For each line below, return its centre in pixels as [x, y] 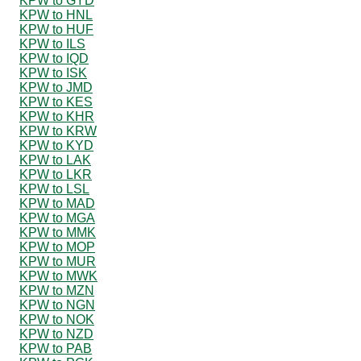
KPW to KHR [57, 116]
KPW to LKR [56, 174]
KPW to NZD [56, 334]
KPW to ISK [53, 73]
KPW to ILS [52, 44]
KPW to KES [56, 102]
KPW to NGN [57, 305]
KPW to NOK [57, 319]
